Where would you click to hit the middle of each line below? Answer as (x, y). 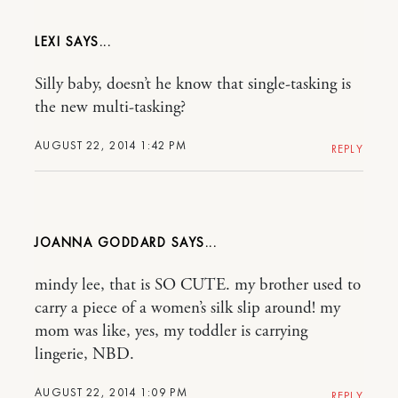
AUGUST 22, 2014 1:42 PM (111, 145)
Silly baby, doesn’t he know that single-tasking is (193, 84)
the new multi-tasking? (110, 107)
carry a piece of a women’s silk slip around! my (187, 308)
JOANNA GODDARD (100, 243)
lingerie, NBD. (84, 354)
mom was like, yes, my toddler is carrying (171, 331)
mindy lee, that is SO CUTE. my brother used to (198, 285)
